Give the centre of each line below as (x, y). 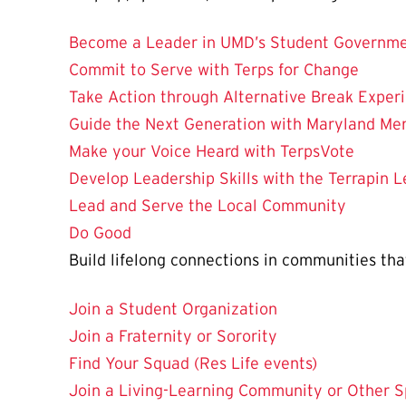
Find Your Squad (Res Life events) (193, 363)
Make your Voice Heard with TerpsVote (212, 151)
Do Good (100, 232)
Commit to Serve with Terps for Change (214, 69)
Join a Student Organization (173, 309)
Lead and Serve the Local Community (208, 205)
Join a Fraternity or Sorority (173, 336)
